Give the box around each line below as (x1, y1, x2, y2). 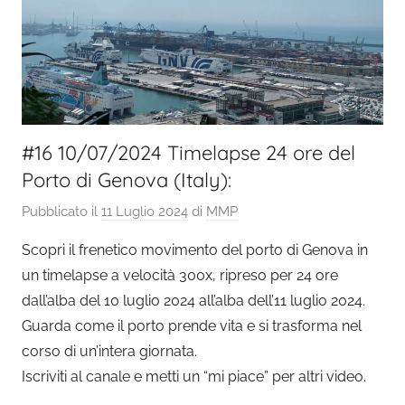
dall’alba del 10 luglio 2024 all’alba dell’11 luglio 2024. (22, 292, 365, 310)
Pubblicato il (22, 203, 101, 221)
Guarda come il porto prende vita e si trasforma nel (22, 317, 362, 335)
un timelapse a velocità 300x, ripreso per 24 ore (22, 267, 338, 285)
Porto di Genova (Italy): (22, 166, 231, 193)
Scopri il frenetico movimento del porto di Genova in (22, 241, 368, 259)
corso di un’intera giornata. (22, 343, 197, 361)
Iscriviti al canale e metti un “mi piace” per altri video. (22, 368, 366, 386)
